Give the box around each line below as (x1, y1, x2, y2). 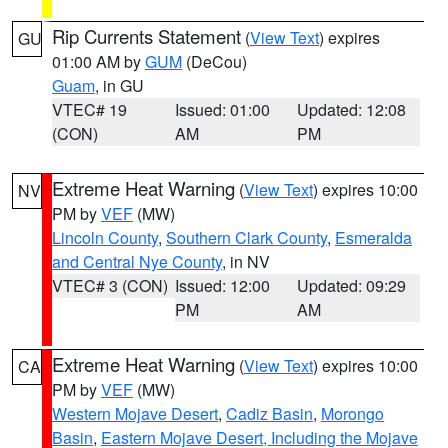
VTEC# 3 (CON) (52, 274, 168, 297)
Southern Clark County (166, 226, 327, 249)
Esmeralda (335, 226, 412, 249)
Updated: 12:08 (297, 98, 407, 121)
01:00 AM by (52, 50, 145, 73)
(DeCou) (182, 50, 247, 73)
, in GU (95, 74, 144, 97)
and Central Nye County (52, 250, 222, 273)
